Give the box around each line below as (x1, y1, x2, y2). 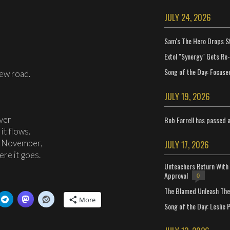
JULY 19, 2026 (164, 90, 210, 103)
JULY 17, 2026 (164, 138, 209, 151)
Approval (164, 169, 188, 181)
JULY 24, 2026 (164, 11, 211, 24)
